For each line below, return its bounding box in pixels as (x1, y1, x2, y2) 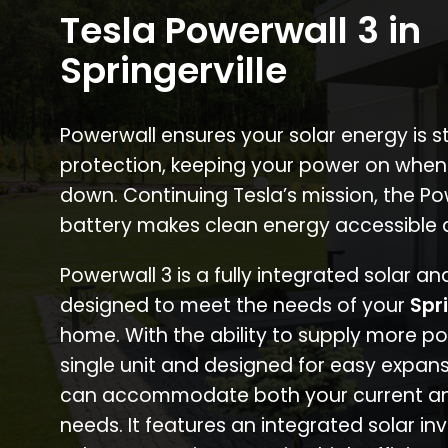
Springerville (60, 45, 287, 97)
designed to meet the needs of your (60, 292, 410, 320)
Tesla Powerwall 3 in (60, 5, 421, 57)
